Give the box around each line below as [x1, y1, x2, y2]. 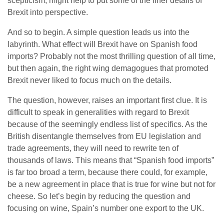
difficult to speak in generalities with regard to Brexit [7, 108, 189, 116]
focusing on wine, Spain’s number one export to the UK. [7, 204, 204, 212]
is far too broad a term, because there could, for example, [7, 168, 207, 176]
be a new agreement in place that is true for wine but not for [7, 180, 215, 188]
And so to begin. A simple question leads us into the [7, 28, 189, 36]
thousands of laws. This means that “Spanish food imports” [7, 156, 214, 164]
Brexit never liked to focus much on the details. [7, 76, 171, 84]
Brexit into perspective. [7, 8, 88, 16]
